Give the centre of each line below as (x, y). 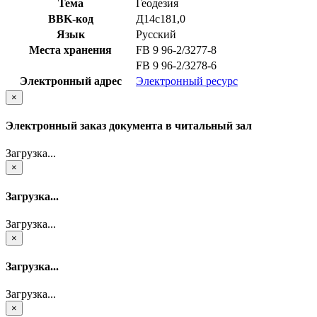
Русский (156, 34)
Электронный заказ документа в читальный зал (129, 126)
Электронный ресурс (187, 81)
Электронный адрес (70, 81)
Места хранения (70, 50)
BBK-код (70, 18)
